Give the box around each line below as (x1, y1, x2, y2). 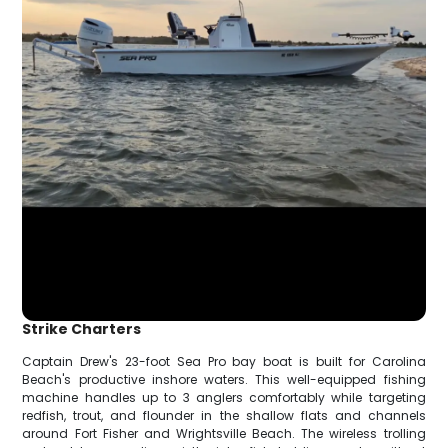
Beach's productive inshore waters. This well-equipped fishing (22, 371, 426, 389)
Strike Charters (22, 319, 142, 340)
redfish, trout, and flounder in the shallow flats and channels (22, 407, 426, 425)
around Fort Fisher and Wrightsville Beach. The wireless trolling (22, 425, 426, 443)
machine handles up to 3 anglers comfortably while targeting (22, 389, 426, 407)
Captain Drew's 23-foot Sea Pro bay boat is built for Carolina (22, 353, 426, 371)
